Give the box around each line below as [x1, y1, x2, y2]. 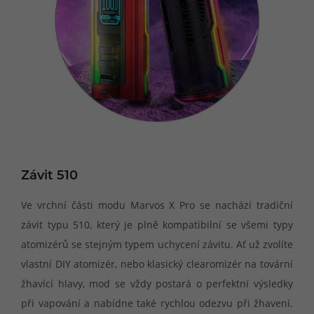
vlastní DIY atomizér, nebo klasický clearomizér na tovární [21, 257, 293, 271]
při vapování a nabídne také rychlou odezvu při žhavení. [21, 296, 293, 310]
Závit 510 [21, 170, 78, 184]
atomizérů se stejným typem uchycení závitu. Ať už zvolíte [21, 237, 293, 251]
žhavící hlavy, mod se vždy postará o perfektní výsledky [21, 276, 293, 290]
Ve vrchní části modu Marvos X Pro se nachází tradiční [21, 198, 293, 212]
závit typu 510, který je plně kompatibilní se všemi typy [21, 217, 293, 231]
